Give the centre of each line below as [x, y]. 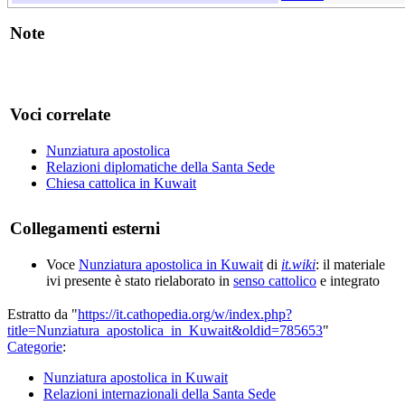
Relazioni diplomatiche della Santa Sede [160, 167]
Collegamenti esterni [85, 229]
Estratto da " [42, 315]
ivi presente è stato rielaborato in [140, 281]
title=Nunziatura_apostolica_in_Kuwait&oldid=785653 [165, 331]
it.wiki [298, 265]
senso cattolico [275, 281]
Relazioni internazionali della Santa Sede [160, 394]
